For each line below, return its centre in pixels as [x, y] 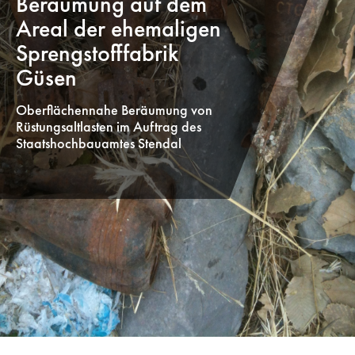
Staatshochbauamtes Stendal [99, 143]
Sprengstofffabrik [97, 53]
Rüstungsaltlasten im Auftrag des [109, 126]
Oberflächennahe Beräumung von [114, 109]
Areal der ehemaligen [118, 29]
